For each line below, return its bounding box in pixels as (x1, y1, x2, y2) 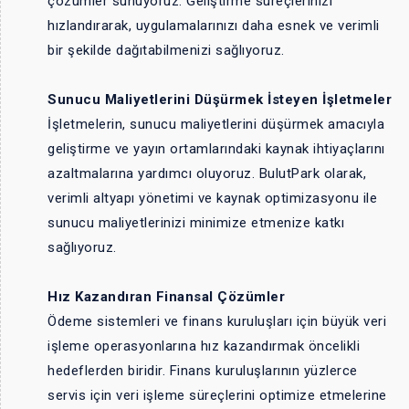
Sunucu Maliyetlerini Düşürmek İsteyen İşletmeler (47, 90, 392, 108)
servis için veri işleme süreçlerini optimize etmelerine (47, 386, 387, 404)
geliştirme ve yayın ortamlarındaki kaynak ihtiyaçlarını (47, 140, 385, 157)
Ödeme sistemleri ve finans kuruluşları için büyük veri (47, 312, 386, 330)
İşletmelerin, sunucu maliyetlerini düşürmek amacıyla (47, 115, 384, 132)
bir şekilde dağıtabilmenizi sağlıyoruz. (47, 41, 285, 58)
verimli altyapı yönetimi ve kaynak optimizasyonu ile (47, 189, 377, 206)
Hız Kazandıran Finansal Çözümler (47, 288, 285, 305)
